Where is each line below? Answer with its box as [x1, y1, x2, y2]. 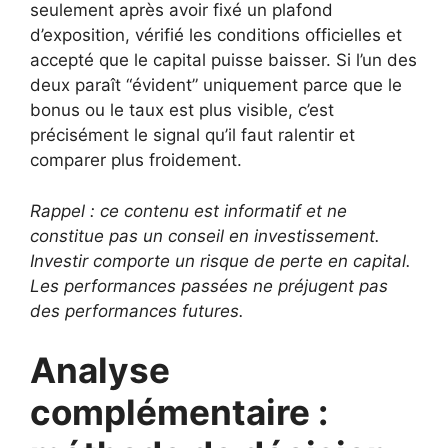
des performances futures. [30, 300, 244, 321]
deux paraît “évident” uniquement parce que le [30, 75, 402, 96]
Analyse [30, 349, 170, 392]
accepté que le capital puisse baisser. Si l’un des [30, 50, 417, 71]
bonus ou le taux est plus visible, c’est [30, 100, 334, 121]
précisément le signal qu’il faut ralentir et [30, 125, 355, 146]
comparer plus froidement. [30, 150, 242, 171]
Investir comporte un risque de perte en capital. [30, 250, 411, 271]
